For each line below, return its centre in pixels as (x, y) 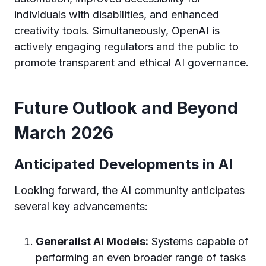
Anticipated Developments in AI (123, 164)
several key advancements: (81, 206)
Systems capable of (199, 241)
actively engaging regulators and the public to (126, 47)
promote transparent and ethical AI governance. (132, 63)
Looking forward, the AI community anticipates (129, 190)
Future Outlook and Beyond (126, 108)
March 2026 (64, 133)
